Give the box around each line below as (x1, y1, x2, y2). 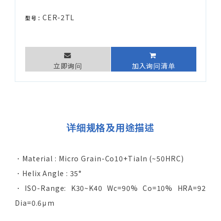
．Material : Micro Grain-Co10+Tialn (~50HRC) (15, 153, 184, 164)
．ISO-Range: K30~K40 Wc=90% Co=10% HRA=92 (15, 183, 206, 193)
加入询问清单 (132, 61, 176, 71)
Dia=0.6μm (15, 198, 55, 208)
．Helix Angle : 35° (15, 168, 82, 179)
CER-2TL (42, 12, 75, 23)
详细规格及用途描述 (67, 120, 154, 134)
